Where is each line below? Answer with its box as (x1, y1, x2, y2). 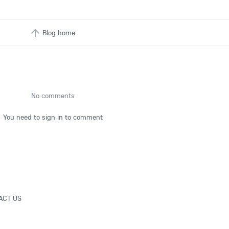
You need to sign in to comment (3, 112, 103, 122)
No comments (31, 91, 75, 100)
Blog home (42, 28, 75, 37)
